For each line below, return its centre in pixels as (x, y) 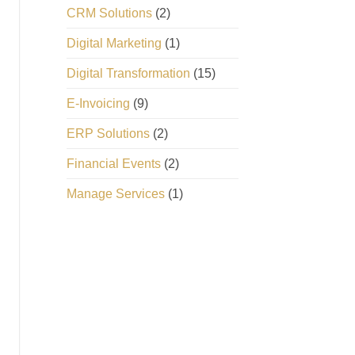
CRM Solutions (109, 13)
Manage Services (115, 194)
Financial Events (113, 164)
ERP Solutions (108, 134)
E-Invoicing (98, 104)
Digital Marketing (114, 44)
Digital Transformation (128, 74)
